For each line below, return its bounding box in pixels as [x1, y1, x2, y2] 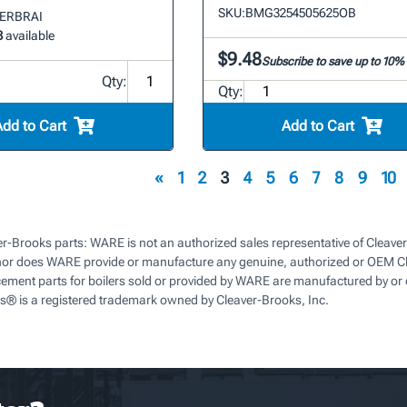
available [3, 27, 55, 43]
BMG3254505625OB [244, 5, 356, 20]
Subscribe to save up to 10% [261, 54, 404, 68]
